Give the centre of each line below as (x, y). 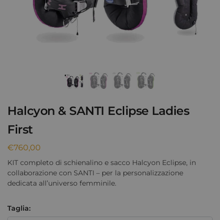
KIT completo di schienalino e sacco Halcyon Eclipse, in (102, 162)
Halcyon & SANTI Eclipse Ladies (98, 111)
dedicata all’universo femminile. (62, 183)
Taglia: (19, 208)
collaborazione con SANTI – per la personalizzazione (95, 173)
